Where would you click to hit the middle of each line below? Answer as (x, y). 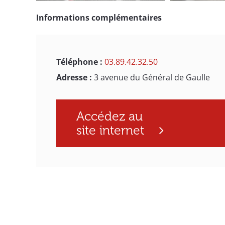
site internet (110, 130)
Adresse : (75, 77)
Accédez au (109, 116)
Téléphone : (80, 62)
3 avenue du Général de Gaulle (152, 77)
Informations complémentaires (99, 17)
